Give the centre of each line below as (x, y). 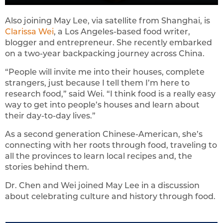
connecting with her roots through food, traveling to (111, 145)
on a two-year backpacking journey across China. (105, 54)
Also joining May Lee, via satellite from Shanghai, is (108, 21)
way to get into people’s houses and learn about (102, 105)
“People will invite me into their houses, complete (105, 72)
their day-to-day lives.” (50, 116)
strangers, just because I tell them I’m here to (97, 83)
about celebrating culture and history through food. (110, 197)
